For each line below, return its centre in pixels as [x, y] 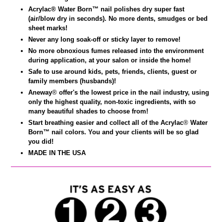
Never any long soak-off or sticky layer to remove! [104, 40]
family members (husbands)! [72, 81]
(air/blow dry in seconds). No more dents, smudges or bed [118, 19]
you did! [41, 142]
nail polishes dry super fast [142, 9]
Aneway [40, 93]
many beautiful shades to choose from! [88, 111]
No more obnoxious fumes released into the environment [116, 51]
